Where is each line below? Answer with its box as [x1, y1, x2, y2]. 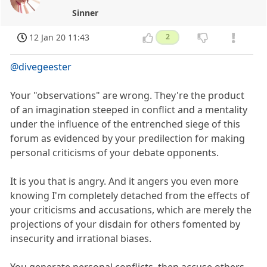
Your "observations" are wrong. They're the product [10, 88, 245, 102]
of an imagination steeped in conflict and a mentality [10, 103, 248, 116]
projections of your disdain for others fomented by [10, 217, 241, 231]
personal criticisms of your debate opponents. [10, 145, 219, 159]
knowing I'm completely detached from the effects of [10, 188, 250, 202]
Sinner [72, 7, 99, 19]
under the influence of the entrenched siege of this [10, 117, 241, 131]
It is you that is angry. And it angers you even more [10, 174, 239, 188]
